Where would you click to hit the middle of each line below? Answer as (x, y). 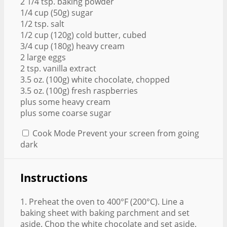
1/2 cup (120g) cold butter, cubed (83, 35)
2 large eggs (43, 58)
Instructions (54, 178)
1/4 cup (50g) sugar (57, 13)
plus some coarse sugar (66, 113)
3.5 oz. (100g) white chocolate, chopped (95, 80)
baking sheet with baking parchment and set (105, 213)
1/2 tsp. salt (42, 24)
